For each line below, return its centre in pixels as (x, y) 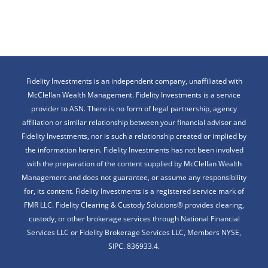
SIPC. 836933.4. (134, 246)
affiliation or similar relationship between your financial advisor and (134, 122)
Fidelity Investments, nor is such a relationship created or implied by (134, 136)
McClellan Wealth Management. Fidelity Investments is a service (134, 95)
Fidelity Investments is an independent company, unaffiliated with (134, 81)
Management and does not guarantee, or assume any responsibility (134, 177)
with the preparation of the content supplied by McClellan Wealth (134, 163)
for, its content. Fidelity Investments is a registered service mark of (134, 191)
